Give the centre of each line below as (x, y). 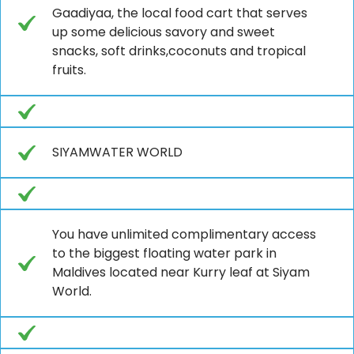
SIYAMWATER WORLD (117, 152)
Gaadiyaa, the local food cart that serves (180, 13)
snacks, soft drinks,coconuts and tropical (179, 51)
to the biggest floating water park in (164, 253)
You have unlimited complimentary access (184, 234)
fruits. (69, 70)
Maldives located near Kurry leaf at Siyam (181, 272)
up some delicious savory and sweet (164, 32)
